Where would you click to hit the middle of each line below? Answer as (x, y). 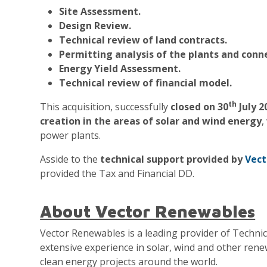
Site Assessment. (100, 11)
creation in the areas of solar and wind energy (151, 121)
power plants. (71, 135)
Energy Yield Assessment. (120, 69)
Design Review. (95, 26)
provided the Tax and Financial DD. (117, 173)
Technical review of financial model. (146, 83)
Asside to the (70, 159)
